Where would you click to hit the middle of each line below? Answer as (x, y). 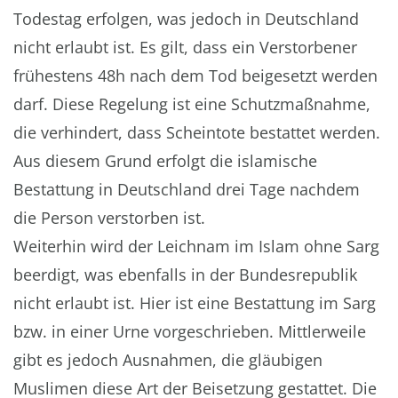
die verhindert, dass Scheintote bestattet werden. (197, 133)
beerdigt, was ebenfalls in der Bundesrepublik (185, 275)
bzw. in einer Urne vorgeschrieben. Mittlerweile (190, 332)
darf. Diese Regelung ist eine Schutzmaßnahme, (192, 104)
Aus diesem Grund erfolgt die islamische (165, 161)
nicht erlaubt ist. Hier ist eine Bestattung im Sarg (195, 303)
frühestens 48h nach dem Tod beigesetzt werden (195, 76)
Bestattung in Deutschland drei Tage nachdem (187, 190)
